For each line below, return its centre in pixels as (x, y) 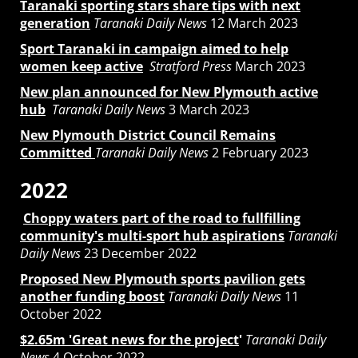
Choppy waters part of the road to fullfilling (162, 218)
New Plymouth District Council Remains (148, 135)
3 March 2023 (207, 109)
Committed (56, 152)
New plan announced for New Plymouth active (169, 91)
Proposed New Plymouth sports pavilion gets (163, 278)
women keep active (82, 66)
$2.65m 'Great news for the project (129, 339)
